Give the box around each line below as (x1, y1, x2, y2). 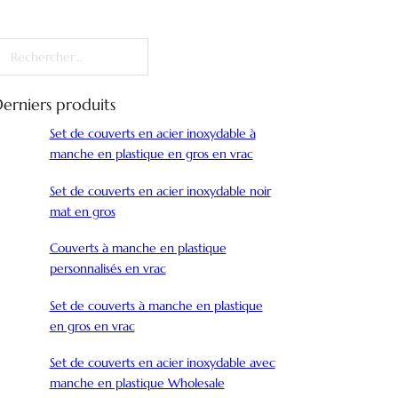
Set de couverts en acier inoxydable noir (49, 182, 271, 199)
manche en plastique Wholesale (49, 375, 225, 392)
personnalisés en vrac (49, 260, 166, 277)
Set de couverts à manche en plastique (49, 297, 263, 314)
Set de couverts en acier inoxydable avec (49, 354, 275, 371)
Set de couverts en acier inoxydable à (49, 125, 256, 142)
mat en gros (49, 203, 115, 219)
